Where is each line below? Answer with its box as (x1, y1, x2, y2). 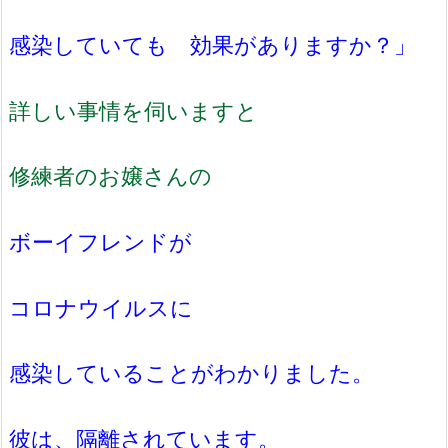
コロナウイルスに (9, 293, 215, 321)
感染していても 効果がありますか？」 (9, 31, 416, 59)
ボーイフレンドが (9, 228, 214, 255)
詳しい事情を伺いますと (9, 96, 258, 124)
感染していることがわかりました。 (9, 359, 374, 387)
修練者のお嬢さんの (9, 162, 212, 190)
